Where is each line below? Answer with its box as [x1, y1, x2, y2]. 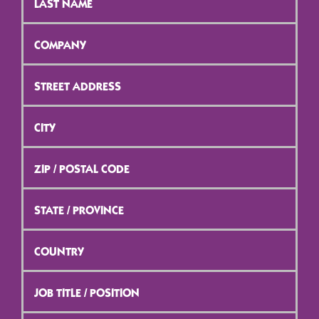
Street [23, 66, 51, 75]
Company [23, 24, 68, 34]
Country [23, 231, 61, 241]
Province [23, 214, 65, 224]
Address [23, 78, 63, 88]
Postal [23, 172, 51, 182]
